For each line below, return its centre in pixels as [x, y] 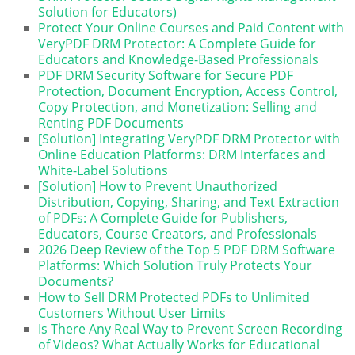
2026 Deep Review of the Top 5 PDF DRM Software [187, 249]
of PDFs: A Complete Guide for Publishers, [163, 218]
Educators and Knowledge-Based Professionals [179, 59]
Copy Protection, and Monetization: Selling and [178, 107]
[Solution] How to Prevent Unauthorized [158, 186]
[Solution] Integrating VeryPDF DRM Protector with [189, 138]
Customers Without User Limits [132, 313]
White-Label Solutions [103, 170]
